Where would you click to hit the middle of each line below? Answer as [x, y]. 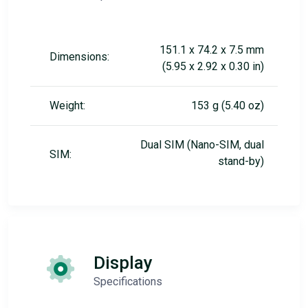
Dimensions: [79, 57]
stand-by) [241, 161]
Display [123, 263]
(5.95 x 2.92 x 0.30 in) [213, 66]
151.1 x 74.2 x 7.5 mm [212, 50]
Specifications [128, 282]
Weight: [67, 106]
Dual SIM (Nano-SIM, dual [202, 145]
